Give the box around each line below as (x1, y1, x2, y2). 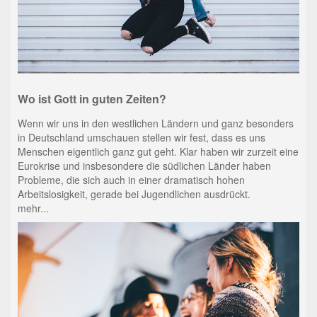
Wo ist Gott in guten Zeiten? (17, 90, 166, 107)
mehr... (17, 201, 49, 216)
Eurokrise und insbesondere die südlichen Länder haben (17, 158, 271, 173)
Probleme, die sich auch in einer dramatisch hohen (17, 173, 245, 188)
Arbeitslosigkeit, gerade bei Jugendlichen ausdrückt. (17, 187, 250, 202)
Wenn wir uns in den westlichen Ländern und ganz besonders (17, 116, 294, 131)
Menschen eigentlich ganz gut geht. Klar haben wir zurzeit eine (17, 144, 299, 159)
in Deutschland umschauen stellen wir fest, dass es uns (17, 130, 265, 145)
